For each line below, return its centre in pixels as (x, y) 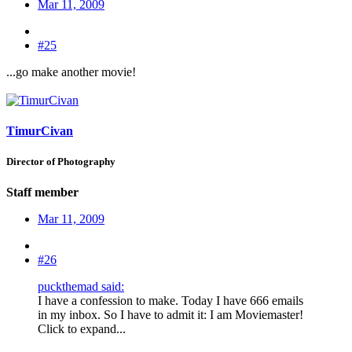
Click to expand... (82, 329)
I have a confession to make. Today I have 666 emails (170, 301)
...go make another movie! (71, 71)
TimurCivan (40, 131)
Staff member (42, 192)
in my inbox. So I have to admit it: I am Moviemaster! (170, 315)
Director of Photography (61, 162)
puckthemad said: (81, 287)
